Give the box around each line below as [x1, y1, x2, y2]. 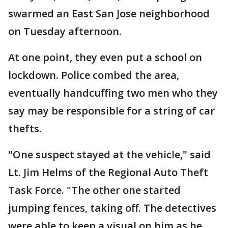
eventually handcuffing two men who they [8, 86, 218, 100]
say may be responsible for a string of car [8, 104, 215, 118]
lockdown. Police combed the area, [8, 68, 179, 82]
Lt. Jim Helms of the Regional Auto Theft [8, 165, 208, 179]
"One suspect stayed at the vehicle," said [8, 148, 211, 161]
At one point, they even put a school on [8, 50, 202, 64]
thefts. [8, 122, 42, 135]
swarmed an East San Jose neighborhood [8, 7, 210, 20]
